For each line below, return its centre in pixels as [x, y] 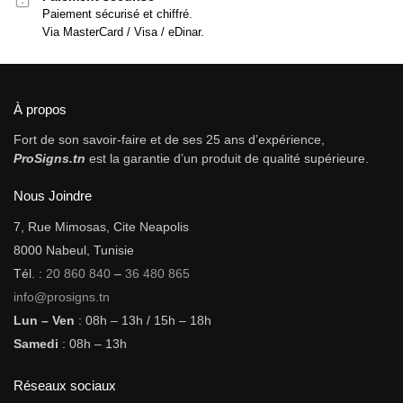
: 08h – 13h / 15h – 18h [143, 320]
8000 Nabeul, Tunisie [74, 250]
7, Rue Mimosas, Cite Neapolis [101, 226]
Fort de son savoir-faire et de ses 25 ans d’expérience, [169, 140]
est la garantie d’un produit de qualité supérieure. [227, 159]
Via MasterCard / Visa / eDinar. [123, 32]
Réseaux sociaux [65, 385]
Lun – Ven [44, 320]
